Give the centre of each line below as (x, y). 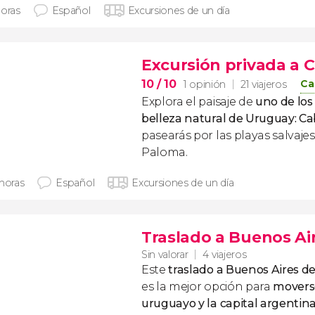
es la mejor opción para (207, 287)
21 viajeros (263, 84)
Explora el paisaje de (198, 102)
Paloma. (165, 152)
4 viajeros (225, 255)
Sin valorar (165, 254)
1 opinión (204, 84)
